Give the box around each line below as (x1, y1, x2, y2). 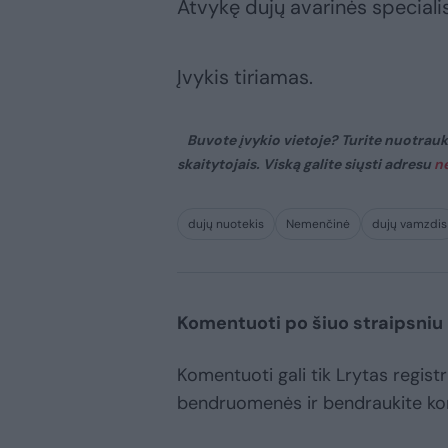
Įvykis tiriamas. (177, 63, 313, 90)
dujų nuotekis (188, 215, 264, 232)
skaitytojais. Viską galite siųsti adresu (177, 154, 434, 173)
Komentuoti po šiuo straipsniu (177, 310, 443, 335)
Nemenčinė (286, 215, 350, 232)
